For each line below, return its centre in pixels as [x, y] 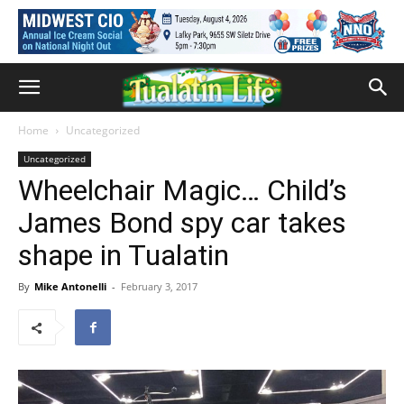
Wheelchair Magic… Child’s [183, 190]
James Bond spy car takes [182, 223]
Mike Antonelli [70, 286]
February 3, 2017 [159, 286]
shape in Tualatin [124, 255]
